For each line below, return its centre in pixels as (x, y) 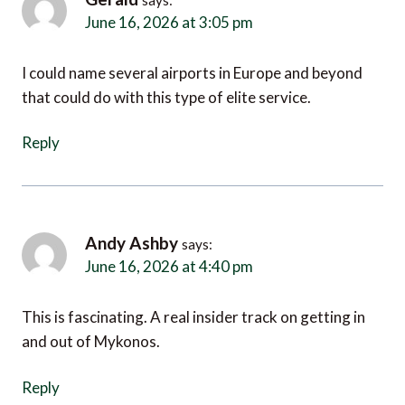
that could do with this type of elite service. (166, 89)
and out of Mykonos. (91, 332)
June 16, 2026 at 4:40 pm (154, 259)
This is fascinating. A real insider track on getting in (193, 307)
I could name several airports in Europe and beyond (192, 65)
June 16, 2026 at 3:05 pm (154, 17)
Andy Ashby (132, 239)
